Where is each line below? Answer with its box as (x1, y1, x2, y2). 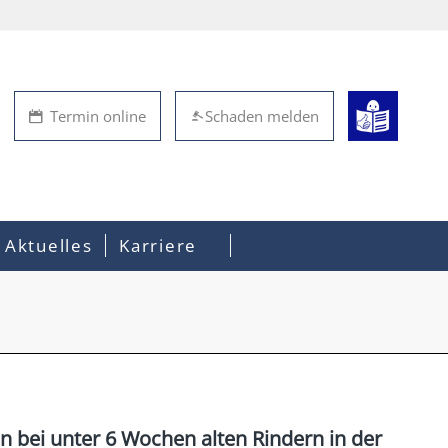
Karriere (119, 234, 197, 257)
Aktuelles (5, 234, 93, 257)
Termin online (50, 106, 146, 126)
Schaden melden (205, 106, 319, 126)
